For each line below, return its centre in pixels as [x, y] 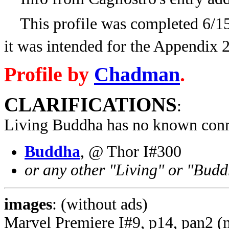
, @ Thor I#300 [131, 151]
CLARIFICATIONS [90, 104]
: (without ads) [100, 204]
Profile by [49, 74]
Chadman [137, 74]
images [28, 204]
